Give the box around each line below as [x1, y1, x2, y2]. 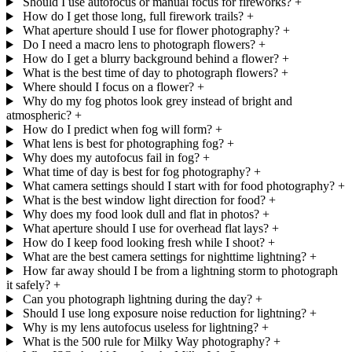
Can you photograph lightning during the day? [22, 292, 252, 306]
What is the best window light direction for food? [22, 193, 266, 207]
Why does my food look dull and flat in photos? [22, 207, 259, 222]
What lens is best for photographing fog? [22, 137, 224, 151]
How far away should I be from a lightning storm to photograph [22, 264, 338, 278]
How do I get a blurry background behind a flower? [22, 52, 279, 66]
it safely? [6, 278, 50, 292]
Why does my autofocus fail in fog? [22, 151, 200, 165]
